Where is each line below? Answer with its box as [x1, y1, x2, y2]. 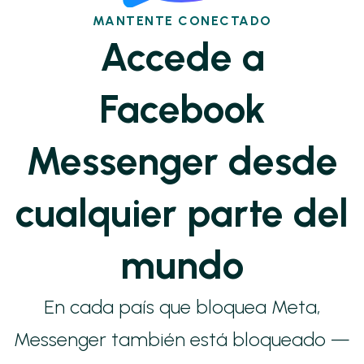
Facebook [98, 85, 266, 133]
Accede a [99, 33, 265, 81]
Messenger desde [26, 137, 338, 185]
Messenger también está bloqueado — [14, 327, 350, 352]
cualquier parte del [15, 189, 349, 237]
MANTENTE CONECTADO [92, 13, 272, 29]
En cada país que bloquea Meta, [44, 295, 320, 319]
